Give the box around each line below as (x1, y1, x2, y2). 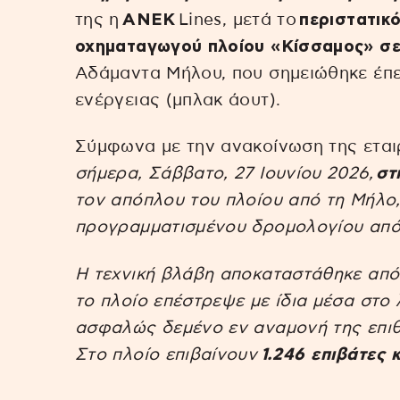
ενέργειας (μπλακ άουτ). (75, 91, 281, 109)
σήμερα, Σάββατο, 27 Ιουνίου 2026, (75, 165, 373, 183)
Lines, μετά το (175, 11, 300, 29)
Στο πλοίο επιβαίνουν (75, 346, 261, 364)
